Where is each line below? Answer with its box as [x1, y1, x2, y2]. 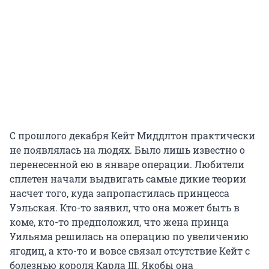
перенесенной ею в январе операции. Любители [10, 158, 244, 171]
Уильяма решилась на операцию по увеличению [10, 230, 249, 243]
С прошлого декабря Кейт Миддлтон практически [10, 129, 255, 142]
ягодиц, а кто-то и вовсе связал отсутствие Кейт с [10, 244, 250, 258]
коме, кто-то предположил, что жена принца [10, 216, 229, 229]
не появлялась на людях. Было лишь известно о [10, 144, 245, 157]
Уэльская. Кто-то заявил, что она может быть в [10, 201, 240, 214]
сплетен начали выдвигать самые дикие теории [10, 172, 246, 186]
